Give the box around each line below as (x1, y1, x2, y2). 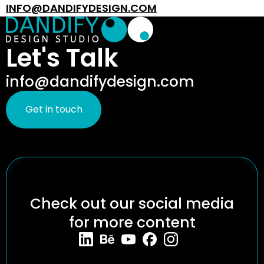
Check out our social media (30, 193, 234, 214)
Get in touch (25, 103, 82, 116)
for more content (68, 212, 196, 233)
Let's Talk (6, 41, 118, 75)
